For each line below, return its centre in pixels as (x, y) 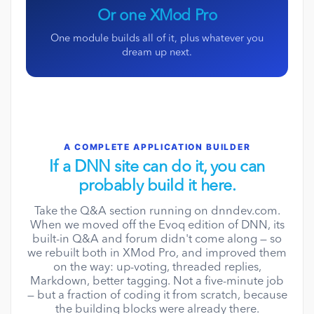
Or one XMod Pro (157, 16)
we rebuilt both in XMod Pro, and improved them (157, 254)
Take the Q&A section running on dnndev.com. (157, 212)
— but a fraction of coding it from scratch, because (157, 296)
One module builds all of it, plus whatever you (157, 39)
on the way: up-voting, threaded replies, (157, 268)
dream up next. (157, 53)
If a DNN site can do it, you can (157, 168)
